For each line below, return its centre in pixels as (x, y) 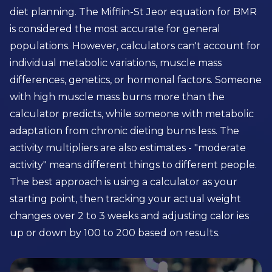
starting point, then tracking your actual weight (125, 199)
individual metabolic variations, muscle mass (116, 63)
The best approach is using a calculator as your (124, 182)
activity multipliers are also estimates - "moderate (128, 148)
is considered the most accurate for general (115, 29)
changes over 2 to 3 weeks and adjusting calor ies (129, 216)
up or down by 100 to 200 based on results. (115, 233)
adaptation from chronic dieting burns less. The (124, 131)
